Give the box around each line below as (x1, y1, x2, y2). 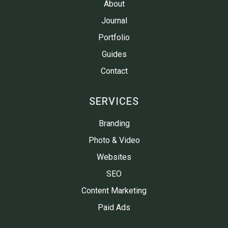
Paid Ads (98, 203, 130, 213)
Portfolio (98, 33, 130, 43)
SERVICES (89, 95, 139, 108)
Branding (98, 119, 130, 129)
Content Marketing (81, 186, 147, 196)
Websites (97, 152, 131, 162)
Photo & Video (88, 135, 140, 146)
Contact (100, 66, 128, 76)
